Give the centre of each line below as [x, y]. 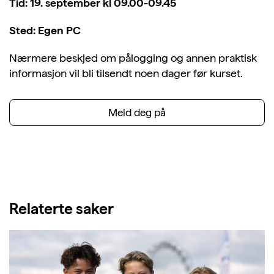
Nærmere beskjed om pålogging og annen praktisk [133, 58]
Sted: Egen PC [45, 30]
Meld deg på [137, 113]
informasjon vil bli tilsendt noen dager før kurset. [126, 73]
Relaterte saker [61, 209]
